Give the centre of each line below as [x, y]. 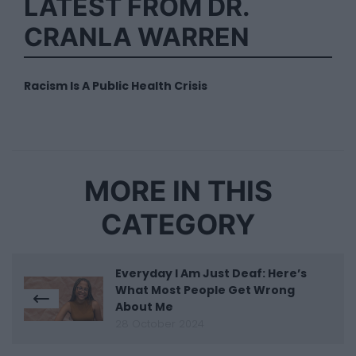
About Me [144, 307]
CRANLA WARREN [137, 37]
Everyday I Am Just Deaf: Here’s [211, 274]
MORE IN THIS [178, 192]
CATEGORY [178, 225]
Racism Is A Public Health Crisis [116, 86]
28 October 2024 [160, 324]
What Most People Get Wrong [205, 290]
